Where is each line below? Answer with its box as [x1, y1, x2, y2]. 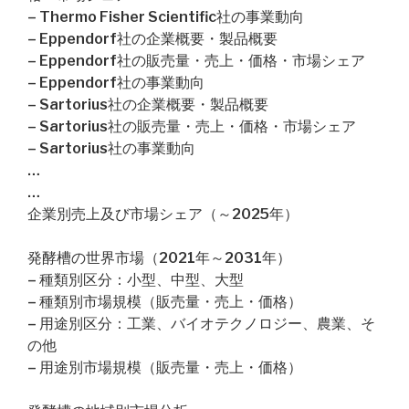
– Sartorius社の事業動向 [27, 140, 195, 157]
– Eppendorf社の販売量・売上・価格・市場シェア [27, 52, 365, 69]
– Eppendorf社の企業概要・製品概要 [27, 30, 278, 47]
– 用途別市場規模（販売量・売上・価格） [27, 359, 302, 376]
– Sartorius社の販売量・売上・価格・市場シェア [27, 118, 356, 135]
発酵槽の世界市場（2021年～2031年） [27, 249, 291, 267]
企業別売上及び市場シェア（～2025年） [27, 205, 299, 223]
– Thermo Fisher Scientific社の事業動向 [27, 8, 304, 26]
